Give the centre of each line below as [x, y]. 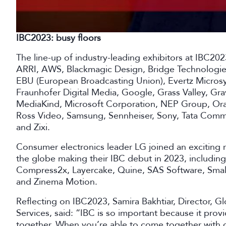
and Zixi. [33, 127]
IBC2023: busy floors [59, 38]
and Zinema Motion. [57, 181]
